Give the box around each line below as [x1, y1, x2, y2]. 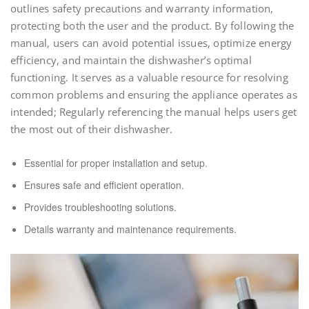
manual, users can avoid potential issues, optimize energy [10, 36, 292, 50]
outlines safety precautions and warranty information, [10, 1, 274, 16]
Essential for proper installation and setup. [24, 156, 208, 170]
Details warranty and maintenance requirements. [24, 222, 237, 237]
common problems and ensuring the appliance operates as [10, 88, 297, 102]
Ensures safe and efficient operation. [24, 178, 184, 192]
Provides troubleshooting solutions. [24, 200, 177, 215]
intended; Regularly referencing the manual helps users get [10, 105, 297, 119]
